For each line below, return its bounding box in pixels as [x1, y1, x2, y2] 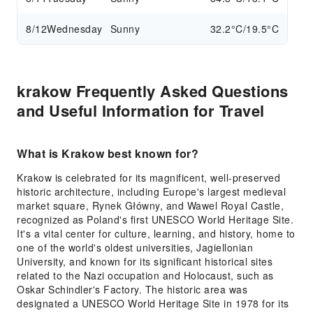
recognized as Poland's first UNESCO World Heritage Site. [17, 212, 293, 226]
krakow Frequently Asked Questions [17, 80, 289, 102]
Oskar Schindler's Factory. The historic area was [17, 282, 247, 296]
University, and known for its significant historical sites [17, 254, 272, 268]
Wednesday [47, 22, 103, 36]
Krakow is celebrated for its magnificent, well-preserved [17, 170, 280, 184]
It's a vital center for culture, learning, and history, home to [17, 226, 296, 240]
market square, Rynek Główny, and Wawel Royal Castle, [17, 198, 284, 212]
